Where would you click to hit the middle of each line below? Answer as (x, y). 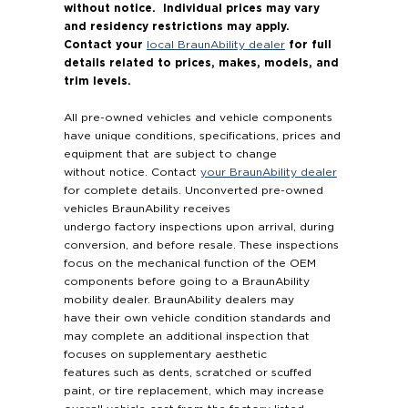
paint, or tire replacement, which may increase (194, 391)
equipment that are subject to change (170, 154)
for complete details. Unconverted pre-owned (193, 191)
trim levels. (97, 81)
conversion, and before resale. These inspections (201, 245)
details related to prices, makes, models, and (201, 63)
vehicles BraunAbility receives (147, 209)
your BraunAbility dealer (268, 173)
